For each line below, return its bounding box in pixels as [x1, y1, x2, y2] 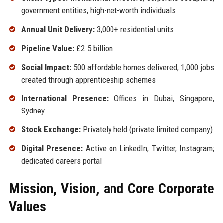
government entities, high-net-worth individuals [21, 5, 176, 16]
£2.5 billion [74, 43, 113, 53]
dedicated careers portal [21, 155, 102, 166]
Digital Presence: [21, 143, 83, 153]
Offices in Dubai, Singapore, [108, 93, 215, 104]
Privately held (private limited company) [80, 124, 213, 135]
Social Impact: [21, 62, 71, 72]
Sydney [21, 106, 45, 116]
